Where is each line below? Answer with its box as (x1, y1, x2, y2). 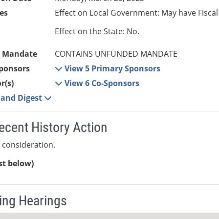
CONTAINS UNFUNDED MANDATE (55, 48, 178, 60)
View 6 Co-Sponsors (65, 78, 140, 89)
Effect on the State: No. (55, 26, 140, 37)
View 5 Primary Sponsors (65, 63, 161, 74)
